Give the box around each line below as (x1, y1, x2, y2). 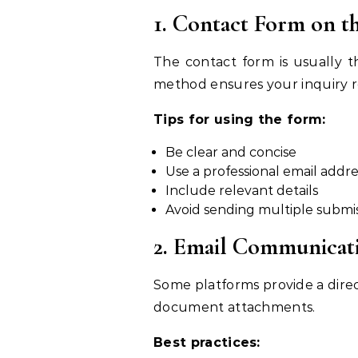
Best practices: (153, 335, 261, 351)
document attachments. (153, 300, 316, 316)
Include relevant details (165, 183, 318, 199)
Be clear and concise (165, 145, 296, 161)
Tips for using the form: (153, 112, 326, 128)
